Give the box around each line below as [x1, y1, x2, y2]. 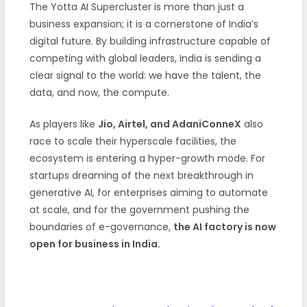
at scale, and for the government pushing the [29, 202, 249, 217]
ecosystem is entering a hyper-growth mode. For [29, 151, 265, 165]
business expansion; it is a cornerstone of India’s [29, 16, 258, 31]
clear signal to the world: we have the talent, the [29, 68, 261, 82]
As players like [29, 116, 98, 131]
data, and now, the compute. [29, 85, 169, 99]
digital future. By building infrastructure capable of [29, 34, 271, 48]
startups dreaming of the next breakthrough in [29, 168, 254, 182]
